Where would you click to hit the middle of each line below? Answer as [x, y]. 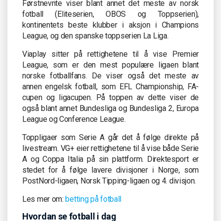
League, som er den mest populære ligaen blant [110, 65]
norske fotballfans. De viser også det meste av [110, 75]
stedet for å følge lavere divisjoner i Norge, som [110, 170]
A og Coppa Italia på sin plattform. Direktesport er [110, 159]
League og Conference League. [74, 119]
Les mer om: [44, 199]
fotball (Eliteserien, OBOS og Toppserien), [110, 14]
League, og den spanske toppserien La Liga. [95, 36]
